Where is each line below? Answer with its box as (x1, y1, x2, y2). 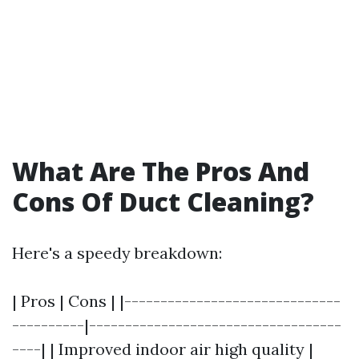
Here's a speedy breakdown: (12, 242, 222, 263)
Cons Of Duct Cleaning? (12, 184, 314, 219)
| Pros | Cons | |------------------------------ (12, 290, 341, 311)
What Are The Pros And (12, 153, 309, 188)
